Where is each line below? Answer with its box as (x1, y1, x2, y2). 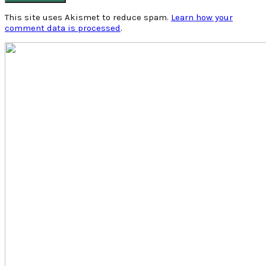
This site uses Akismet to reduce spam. (5, 11, 171, 23)
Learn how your (171, 11, 233, 23)
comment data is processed (5, 22, 121, 33)
